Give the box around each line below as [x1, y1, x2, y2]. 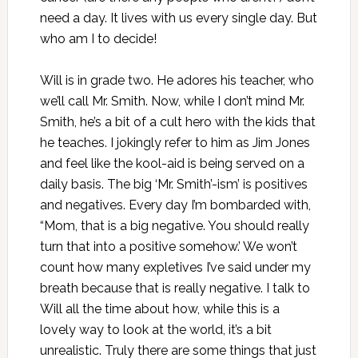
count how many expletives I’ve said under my [39, 260, 311, 276]
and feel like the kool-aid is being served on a [39, 156, 304, 172]
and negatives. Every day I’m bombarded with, [39, 197, 311, 213]
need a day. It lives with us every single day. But [39, 10, 317, 26]
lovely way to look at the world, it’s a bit [39, 322, 272, 338]
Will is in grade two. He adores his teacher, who [39, 73, 314, 89]
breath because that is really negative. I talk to [39, 280, 310, 296]
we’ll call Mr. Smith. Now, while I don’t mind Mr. [39, 93, 304, 109]
